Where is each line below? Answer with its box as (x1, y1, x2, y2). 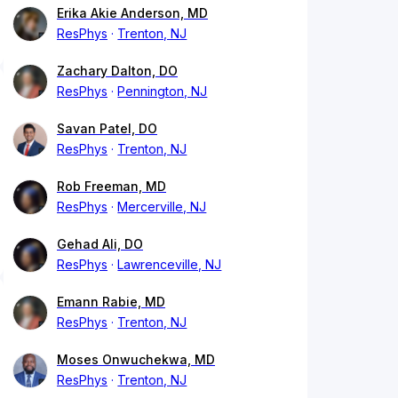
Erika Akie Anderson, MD (57, 5, 208, 21)
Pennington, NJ (117, 84, 208, 99)
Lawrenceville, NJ (117, 257, 222, 273)
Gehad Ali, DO (57, 236, 143, 252)
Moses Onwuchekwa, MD (57, 352, 215, 368)
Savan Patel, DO (57, 121, 157, 137)
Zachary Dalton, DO (57, 63, 178, 79)
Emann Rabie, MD (57, 294, 165, 310)
